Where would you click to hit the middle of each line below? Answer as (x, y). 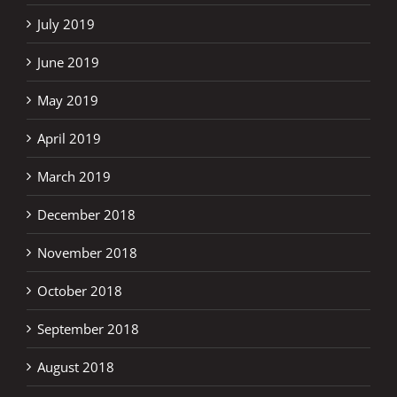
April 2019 (69, 138)
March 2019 (74, 176)
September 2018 (88, 328)
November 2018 (87, 252)
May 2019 (68, 100)
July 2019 (66, 23)
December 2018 (86, 214)
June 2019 (68, 62)
